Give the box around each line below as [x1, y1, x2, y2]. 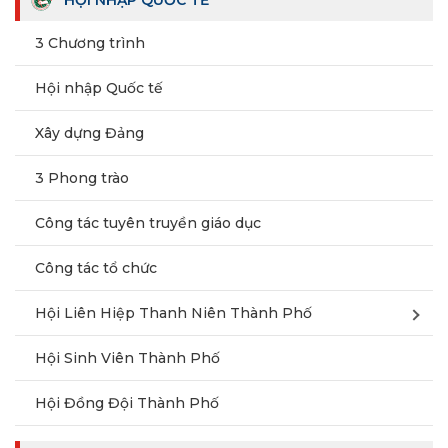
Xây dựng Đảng [35, 124, 144, 142]
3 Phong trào [35, 169, 129, 187]
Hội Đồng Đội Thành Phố [35, 394, 219, 412]
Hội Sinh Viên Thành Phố [35, 349, 220, 367]
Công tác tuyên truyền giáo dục [35, 214, 261, 232]
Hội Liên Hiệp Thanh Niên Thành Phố [35, 304, 312, 322]
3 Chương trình [35, 34, 145, 52]
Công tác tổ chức [35, 259, 157, 277]
